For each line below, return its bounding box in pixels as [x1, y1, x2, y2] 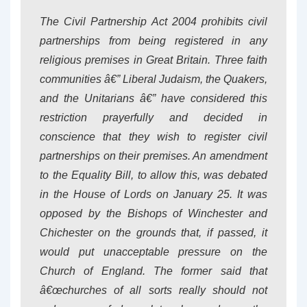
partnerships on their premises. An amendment [40, 150, 267, 162]
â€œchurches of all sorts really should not [40, 284, 267, 296]
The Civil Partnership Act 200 [40, 16, 191, 27]
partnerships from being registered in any [40, 35, 267, 47]
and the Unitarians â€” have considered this [40, 93, 267, 104]
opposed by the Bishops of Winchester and [40, 208, 267, 219]
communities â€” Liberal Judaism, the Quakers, [40, 73, 267, 85]
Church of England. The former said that [40, 265, 267, 277]
